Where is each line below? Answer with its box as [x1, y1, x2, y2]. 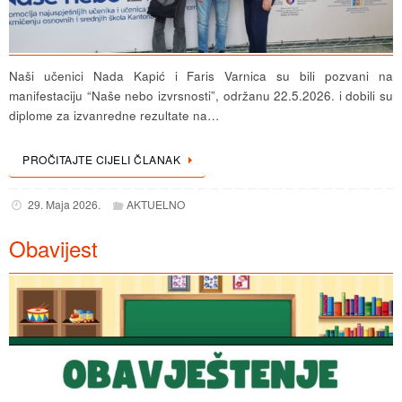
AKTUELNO [127, 197, 186, 213]
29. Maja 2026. [27, 197, 100, 213]
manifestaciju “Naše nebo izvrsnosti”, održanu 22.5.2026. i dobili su [9, 87, 393, 105]
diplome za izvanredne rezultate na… [9, 107, 220, 125]
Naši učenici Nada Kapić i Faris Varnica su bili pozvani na [9, 67, 393, 85]
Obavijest [9, 232, 98, 265]
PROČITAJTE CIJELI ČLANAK [22, 152, 180, 168]
